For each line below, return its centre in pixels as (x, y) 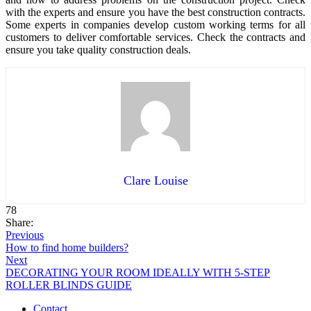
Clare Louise (155, 180)
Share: (19, 222)
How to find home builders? (67, 247)
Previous (25, 235)
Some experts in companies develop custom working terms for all (155, 24)
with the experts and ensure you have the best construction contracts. (155, 12)
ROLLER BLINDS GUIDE (69, 285)
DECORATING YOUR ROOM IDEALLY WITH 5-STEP (138, 272)
